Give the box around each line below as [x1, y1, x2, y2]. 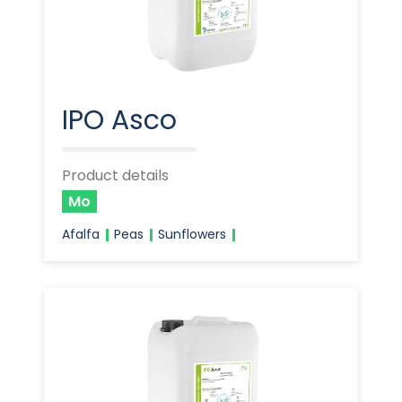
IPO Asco [62, 101, 177, 139]
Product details [62, 165, 169, 186]
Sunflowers [158, 225, 226, 243]
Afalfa [62, 225, 100, 243]
